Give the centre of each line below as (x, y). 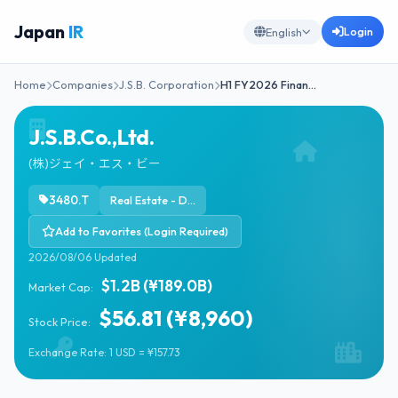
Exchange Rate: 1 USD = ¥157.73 (104, 352)
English (284, 32)
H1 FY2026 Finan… (268, 84)
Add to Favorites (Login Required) (142, 231)
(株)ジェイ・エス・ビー (95, 163)
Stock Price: (61, 322)
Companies (83, 84)
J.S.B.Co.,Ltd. (92, 137)
